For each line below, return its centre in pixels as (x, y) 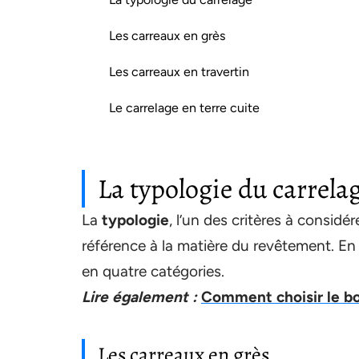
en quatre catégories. (153, 271)
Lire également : (139, 297)
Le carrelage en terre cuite (184, 108)
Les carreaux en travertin (179, 72)
